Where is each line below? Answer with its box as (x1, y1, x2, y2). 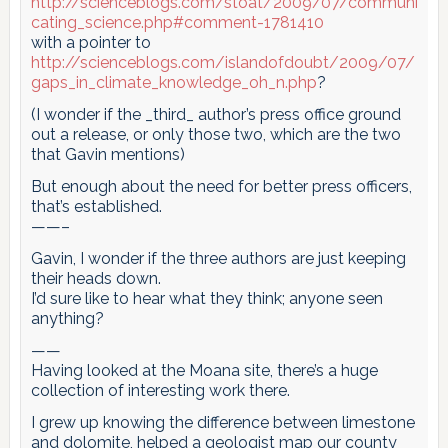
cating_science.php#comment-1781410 (30, 12, 324, 32)
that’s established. (30, 196, 162, 216)
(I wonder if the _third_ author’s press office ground (30, 104, 401, 124)
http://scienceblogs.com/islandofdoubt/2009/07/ (30, 52, 415, 72)
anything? (30, 308, 104, 328)
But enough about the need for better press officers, (30, 176, 412, 196)
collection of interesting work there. (30, 380, 290, 400)
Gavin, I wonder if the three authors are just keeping (30, 248, 406, 268)
